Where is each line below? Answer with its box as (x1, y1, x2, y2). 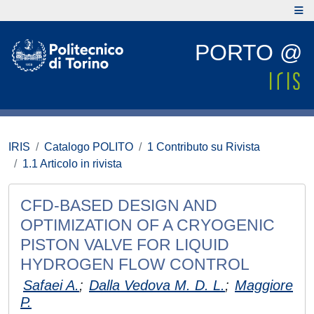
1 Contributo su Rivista (147, 141, 260, 153)
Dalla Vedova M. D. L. (89, 278, 225, 293)
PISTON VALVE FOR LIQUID (20, 235, 229, 254)
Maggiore (235, 278, 293, 293)
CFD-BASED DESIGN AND (20, 196, 217, 214)
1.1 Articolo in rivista (22, 158, 122, 170)
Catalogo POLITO (44, 141, 133, 153)
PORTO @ (195, 40, 302, 65)
